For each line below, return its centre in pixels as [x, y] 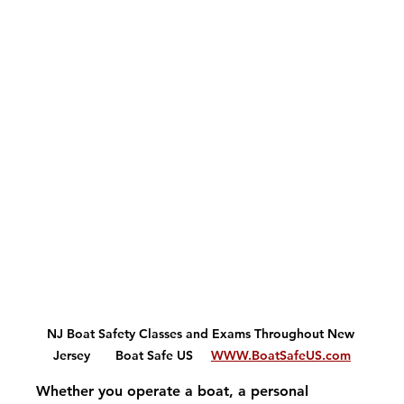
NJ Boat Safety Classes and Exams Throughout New [202, 334]
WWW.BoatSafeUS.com [281, 356]
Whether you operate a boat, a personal [175, 391]
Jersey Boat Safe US [132, 356]
